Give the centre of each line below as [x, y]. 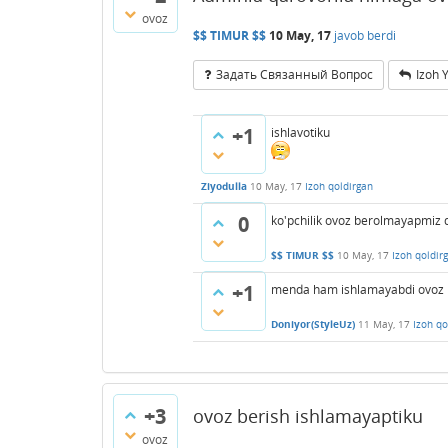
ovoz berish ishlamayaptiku [308, 416]
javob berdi [365, 35]
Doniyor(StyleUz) [313, 324]
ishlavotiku [300, 132]
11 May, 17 [384, 324]
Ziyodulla [224, 186]
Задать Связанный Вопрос [294, 74]
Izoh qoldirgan [339, 186]
